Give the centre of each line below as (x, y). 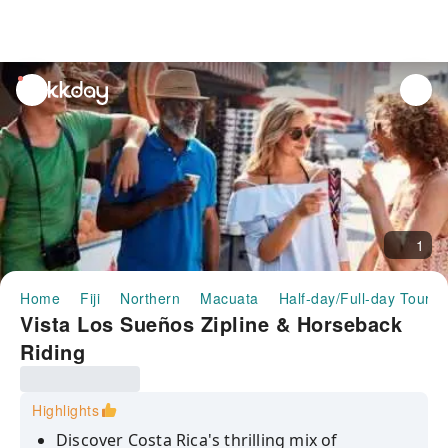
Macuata (229, 298)
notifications (58, 109)
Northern (150, 298)
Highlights (65, 410)
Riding (52, 351)
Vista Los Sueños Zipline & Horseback (211, 323)
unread (41, 86)
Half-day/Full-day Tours (358, 298)
